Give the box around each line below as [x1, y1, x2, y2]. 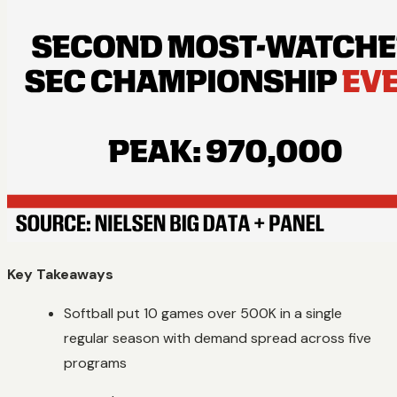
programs [64, 353, 127, 372]
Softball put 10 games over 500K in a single [64, 303, 342, 323]
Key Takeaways [7, 264, 113, 284]
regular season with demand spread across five [64, 328, 371, 347]
